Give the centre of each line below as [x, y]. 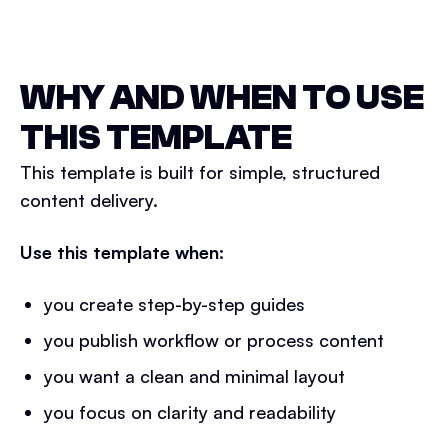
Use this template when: [122, 252]
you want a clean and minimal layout [194, 376]
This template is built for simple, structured [200, 172]
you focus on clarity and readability [190, 412]
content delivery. [89, 200]
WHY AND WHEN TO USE [222, 97]
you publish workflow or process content [214, 340]
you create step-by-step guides [174, 304]
